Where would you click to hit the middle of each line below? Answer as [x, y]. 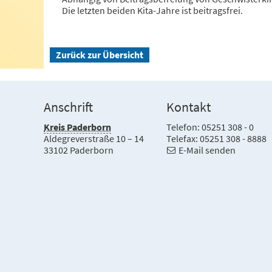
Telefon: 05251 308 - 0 [210, 127]
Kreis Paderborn [77, 127]
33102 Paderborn [79, 150]
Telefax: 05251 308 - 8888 [217, 139]
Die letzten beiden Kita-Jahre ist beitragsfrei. [152, 11]
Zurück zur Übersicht [100, 55]
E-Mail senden [207, 150]
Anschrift [68, 107]
